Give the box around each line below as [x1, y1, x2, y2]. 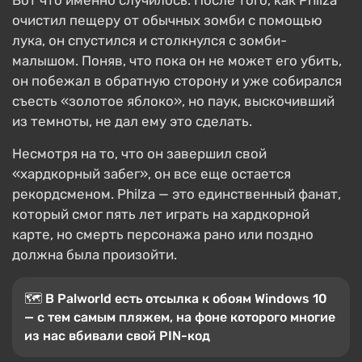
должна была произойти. [12, 246, 177, 263]
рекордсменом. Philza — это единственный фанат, [12, 186, 341, 202]
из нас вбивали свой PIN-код [24, 328, 210, 343]
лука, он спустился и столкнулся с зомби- [12, 32, 287, 48]
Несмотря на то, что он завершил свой [12, 145, 267, 162]
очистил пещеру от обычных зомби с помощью [12, 12, 322, 28]
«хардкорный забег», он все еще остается [12, 166, 291, 182]
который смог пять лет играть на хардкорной [12, 206, 309, 222]
